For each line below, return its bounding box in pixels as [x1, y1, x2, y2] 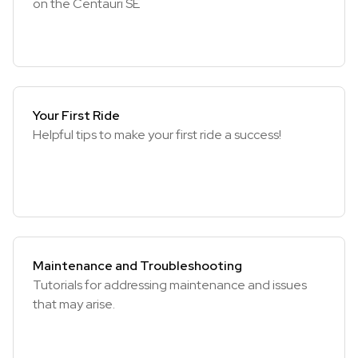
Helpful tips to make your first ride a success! [33, 126, 281, 143]
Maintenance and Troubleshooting [33, 257, 242, 274]
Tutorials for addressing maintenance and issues [33, 276, 307, 293]
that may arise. [33, 296, 115, 312]
